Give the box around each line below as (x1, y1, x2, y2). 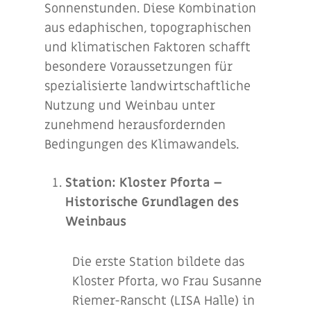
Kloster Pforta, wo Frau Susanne (72, 273, 262, 289)
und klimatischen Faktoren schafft (44, 39, 251, 56)
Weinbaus (65, 213, 126, 230)
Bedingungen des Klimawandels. (44, 136, 239, 153)
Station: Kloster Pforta (65, 174, 213, 191)
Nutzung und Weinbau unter (44, 97, 215, 114)
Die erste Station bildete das (72, 253, 244, 270)
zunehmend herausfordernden (44, 117, 226, 133)
